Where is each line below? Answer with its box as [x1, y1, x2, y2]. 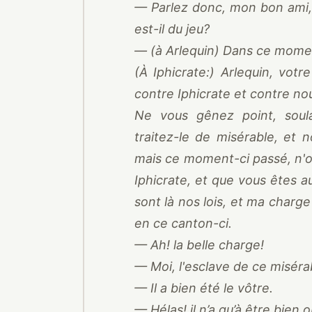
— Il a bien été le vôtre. [134, 281, 273, 295]
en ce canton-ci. [134, 216, 232, 231]
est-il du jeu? [134, 22, 210, 36]
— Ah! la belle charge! [134, 237, 264, 252]
